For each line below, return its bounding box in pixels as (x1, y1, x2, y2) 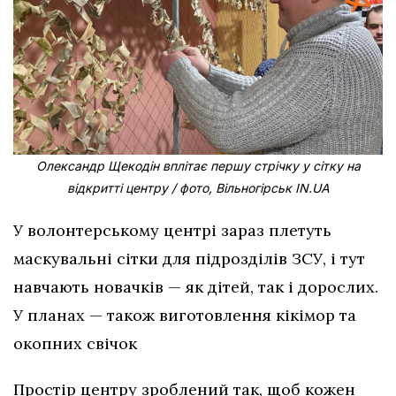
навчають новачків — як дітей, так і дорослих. (13, 276, 378, 297)
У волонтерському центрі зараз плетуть (13, 219, 331, 240)
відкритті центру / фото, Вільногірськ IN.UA (66, 179, 330, 195)
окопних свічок (13, 332, 137, 354)
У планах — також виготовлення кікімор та (13, 304, 356, 325)
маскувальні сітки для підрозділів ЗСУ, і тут (13, 247, 365, 269)
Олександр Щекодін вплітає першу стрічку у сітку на (35, 157, 361, 173)
